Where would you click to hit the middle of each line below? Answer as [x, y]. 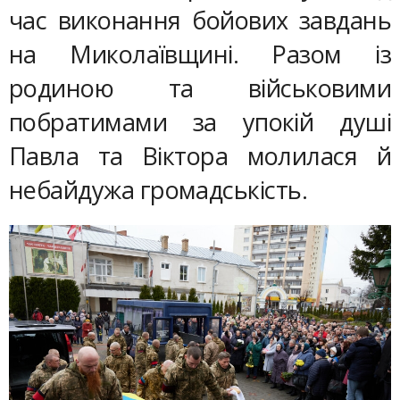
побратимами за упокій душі [200, 122]
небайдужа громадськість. [158, 190]
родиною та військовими [200, 88]
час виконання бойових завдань [200, 21]
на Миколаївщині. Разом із [200, 54]
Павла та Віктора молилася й [200, 156]
